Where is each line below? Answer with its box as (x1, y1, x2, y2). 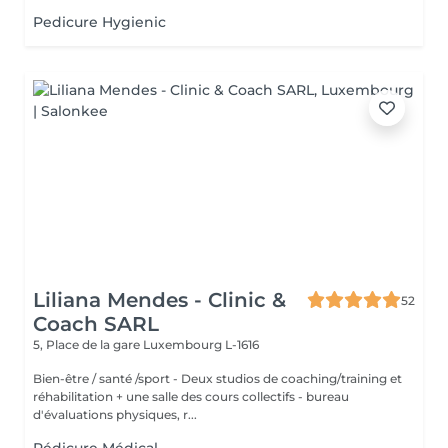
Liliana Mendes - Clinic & (33, 288, 286, 312)
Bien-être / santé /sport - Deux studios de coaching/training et (33, 371, 173, 386)
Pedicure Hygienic (33, 13, 166, 31)
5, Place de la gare (33, 337, 143, 352)
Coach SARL (33, 312, 159, 336)
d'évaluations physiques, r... (33, 407, 197, 422)
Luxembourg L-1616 (143, 337, 259, 352)
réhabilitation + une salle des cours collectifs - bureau (33, 389, 298, 404)
